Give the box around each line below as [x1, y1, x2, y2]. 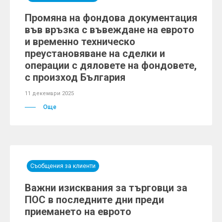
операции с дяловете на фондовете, [25, 59, 197, 71]
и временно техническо [25, 36, 135, 48]
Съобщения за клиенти [30, 163, 96, 169]
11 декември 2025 [25, 90, 74, 97]
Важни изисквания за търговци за [25, 182, 187, 194]
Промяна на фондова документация [25, 12, 197, 24]
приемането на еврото [25, 206, 131, 218]
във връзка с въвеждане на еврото [25, 24, 194, 36]
